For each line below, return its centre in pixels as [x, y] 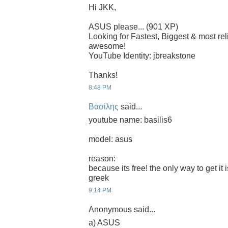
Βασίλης [104, 107]
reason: [102, 158]
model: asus [110, 139]
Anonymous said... [122, 210]
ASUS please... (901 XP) [133, 26]
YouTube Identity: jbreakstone [142, 55]
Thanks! [103, 75]
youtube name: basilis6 [130, 120]
